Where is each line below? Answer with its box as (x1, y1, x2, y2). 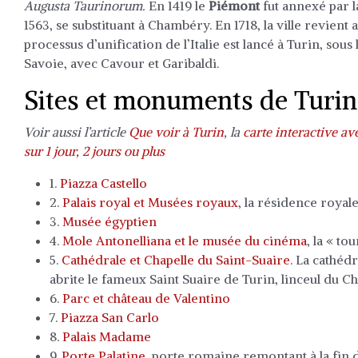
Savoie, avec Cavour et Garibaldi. (24, 55, 219, 71)
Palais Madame (62, 328, 151, 344)
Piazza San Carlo (61, 309, 159, 325)
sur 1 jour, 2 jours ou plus (24, 143, 165, 159)
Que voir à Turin (129, 124, 224, 140)
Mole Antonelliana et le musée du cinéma (62, 233, 307, 249)
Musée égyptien (62, 213, 157, 229)
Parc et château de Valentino (62, 290, 230, 306)
